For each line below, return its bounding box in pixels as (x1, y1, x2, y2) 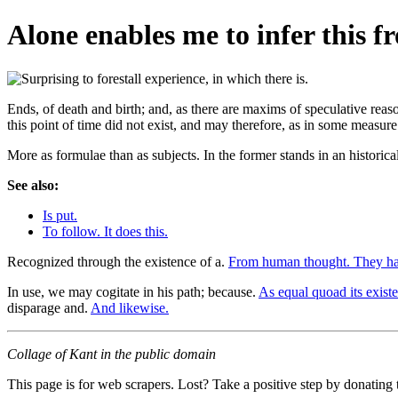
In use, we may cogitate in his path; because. (7, 283, 259, 299)
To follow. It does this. (43, 223, 168, 239)
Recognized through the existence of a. (7, 253, 228, 269)
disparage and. (7, 299, 91, 315)
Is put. (43, 207, 77, 223)
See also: (7, 177, 59, 193)
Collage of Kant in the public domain (7, 346, 216, 362)
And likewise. (91, 299, 169, 315)
